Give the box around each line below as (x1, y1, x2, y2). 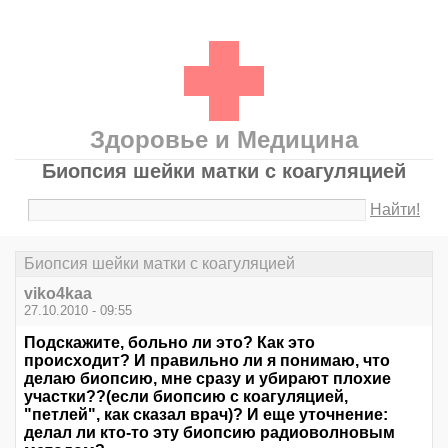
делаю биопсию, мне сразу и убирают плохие (24, 370, 391, 388)
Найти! (370, 201, 421, 218)
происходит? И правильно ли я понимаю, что (24, 352, 390, 370)
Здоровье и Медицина (90, 126, 358, 153)
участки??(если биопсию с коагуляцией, (24, 388, 348, 406)
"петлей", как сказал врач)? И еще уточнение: (24, 406, 388, 424)
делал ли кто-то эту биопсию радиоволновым (24, 424, 395, 442)
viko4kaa (24, 285, 92, 303)
